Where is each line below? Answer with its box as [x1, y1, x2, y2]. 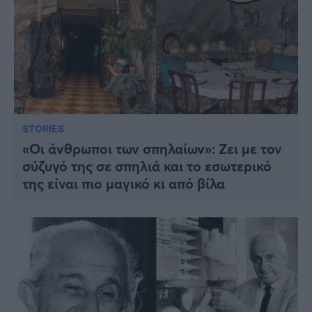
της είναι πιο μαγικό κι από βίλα [22, 174, 225, 194]
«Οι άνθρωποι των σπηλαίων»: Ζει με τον [22, 139, 282, 159]
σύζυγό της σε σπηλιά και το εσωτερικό [22, 157, 272, 176]
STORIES [22, 123, 64, 135]
